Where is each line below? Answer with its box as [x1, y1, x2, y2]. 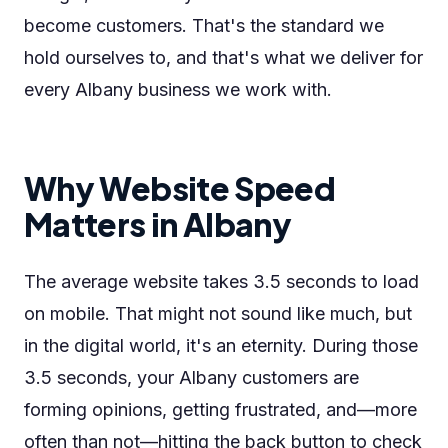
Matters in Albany [24, 204, 292, 244]
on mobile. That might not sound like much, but [24, 303, 412, 324]
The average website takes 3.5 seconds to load [24, 271, 419, 292]
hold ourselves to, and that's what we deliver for [24, 47, 423, 68]
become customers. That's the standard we [24, 15, 384, 36]
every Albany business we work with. [24, 79, 332, 100]
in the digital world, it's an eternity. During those [24, 335, 418, 356]
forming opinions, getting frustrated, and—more [24, 399, 417, 420]
